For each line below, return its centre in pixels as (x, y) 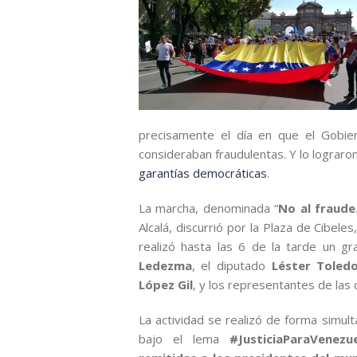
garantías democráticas (202, 173)
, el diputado (231, 266)
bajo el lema (184, 339)
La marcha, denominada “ (208, 208)
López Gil (165, 285)
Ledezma (165, 266)
